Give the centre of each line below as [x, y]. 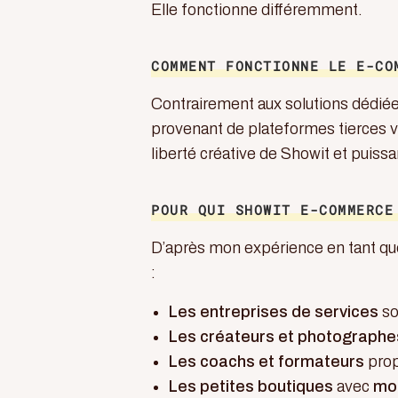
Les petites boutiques [251, 386]
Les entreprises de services [274, 312]
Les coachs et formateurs [267, 362]
